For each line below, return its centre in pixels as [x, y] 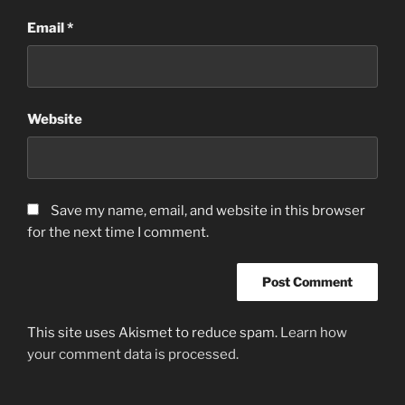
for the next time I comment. [118, 232]
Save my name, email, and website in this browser [208, 210]
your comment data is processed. [133, 354]
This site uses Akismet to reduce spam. [154, 332]
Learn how [314, 332]
